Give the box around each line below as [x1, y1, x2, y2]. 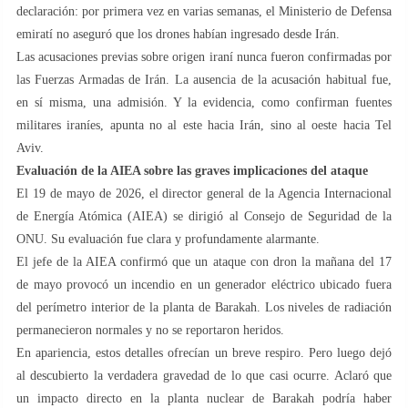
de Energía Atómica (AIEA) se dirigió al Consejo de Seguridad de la [16, 209, 392, 223]
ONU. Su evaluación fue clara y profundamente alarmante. [16, 231, 320, 246]
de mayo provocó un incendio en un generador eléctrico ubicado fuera [16, 277, 392, 291]
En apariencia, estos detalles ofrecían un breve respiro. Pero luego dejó [16, 345, 392, 360]
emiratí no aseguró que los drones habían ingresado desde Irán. [16, 26, 340, 41]
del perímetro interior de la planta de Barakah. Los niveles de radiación [16, 300, 392, 314]
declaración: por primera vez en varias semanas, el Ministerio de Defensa [16, 4, 392, 18]
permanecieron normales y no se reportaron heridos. [16, 322, 284, 337]
